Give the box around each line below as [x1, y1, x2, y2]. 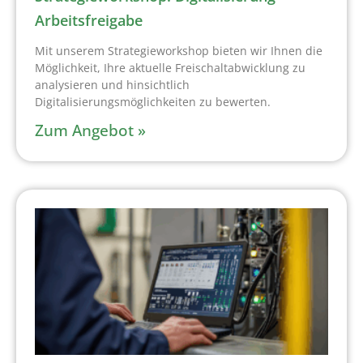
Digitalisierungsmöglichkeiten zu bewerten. [35, 94, 271, 110]
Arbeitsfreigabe [35, 11, 143, 31]
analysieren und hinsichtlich [35, 77, 190, 93]
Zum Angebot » [35, 120, 146, 142]
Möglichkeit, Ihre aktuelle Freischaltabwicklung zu [35, 60, 305, 76]
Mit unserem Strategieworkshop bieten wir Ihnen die [35, 43, 322, 59]
